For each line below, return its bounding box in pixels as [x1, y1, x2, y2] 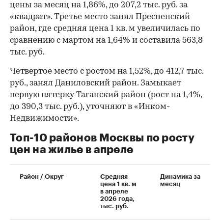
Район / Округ [20, 173, 64, 180]
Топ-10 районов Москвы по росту [10, 132, 194, 143]
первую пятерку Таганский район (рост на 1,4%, [10, 90, 202, 99]
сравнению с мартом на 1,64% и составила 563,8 [10, 36, 203, 45]
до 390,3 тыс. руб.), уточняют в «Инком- [10, 102, 170, 111]
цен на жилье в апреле [10, 144, 134, 155]
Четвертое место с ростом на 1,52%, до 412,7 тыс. [10, 67, 203, 76]
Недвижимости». [10, 114, 79, 123]
